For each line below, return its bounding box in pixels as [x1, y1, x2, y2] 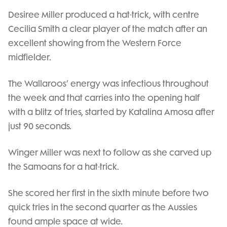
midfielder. [8, 52, 51, 62]
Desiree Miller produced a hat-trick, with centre [8, 10, 199, 20]
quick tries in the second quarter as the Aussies [8, 202, 197, 212]
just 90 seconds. [8, 121, 71, 131]
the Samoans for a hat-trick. [8, 162, 119, 172]
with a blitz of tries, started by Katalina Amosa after [8, 107, 214, 117]
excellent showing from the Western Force [8, 38, 181, 48]
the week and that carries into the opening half [8, 93, 200, 103]
